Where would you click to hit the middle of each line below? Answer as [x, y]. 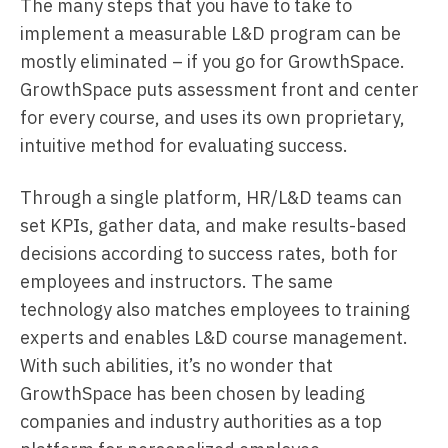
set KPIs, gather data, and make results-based [213, 225]
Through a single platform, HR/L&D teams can [211, 197]
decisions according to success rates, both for [209, 253]
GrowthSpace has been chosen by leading [192, 393]
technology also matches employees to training [215, 309]
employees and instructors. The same [176, 281]
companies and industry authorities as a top [201, 421]
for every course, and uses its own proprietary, [212, 117]
